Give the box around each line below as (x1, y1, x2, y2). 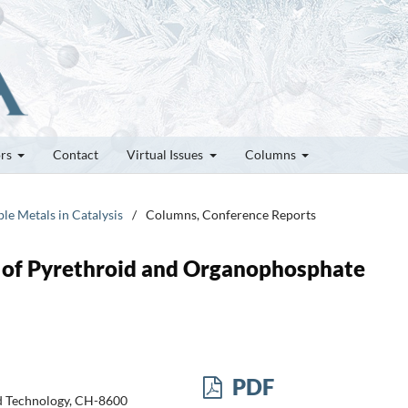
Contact (53, 146, 98, 162)
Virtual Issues (127, 146, 206, 162)
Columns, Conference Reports (146, 206, 316, 222)
